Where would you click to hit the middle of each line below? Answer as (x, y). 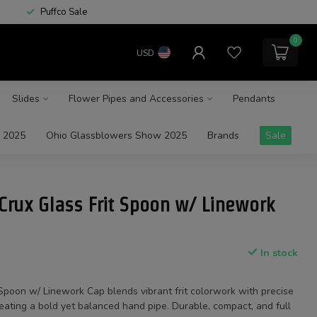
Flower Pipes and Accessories (136, 99)
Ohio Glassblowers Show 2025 (116, 136)
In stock (277, 253)
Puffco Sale (64, 12)
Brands (223, 136)
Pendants (254, 99)
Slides (25, 99)
